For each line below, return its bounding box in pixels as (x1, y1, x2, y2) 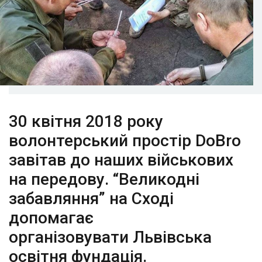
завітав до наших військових (9, 150, 233, 170)
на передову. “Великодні (9, 170, 199, 189)
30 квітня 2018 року (9, 112, 163, 132)
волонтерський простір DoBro (9, 131, 241, 151)
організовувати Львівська (9, 227, 212, 247)
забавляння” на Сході (9, 189, 174, 209)
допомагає (9, 208, 94, 228)
